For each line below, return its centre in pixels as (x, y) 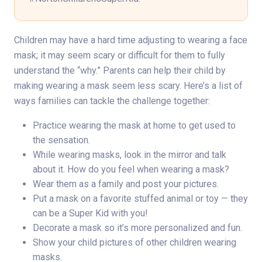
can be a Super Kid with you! (90, 213)
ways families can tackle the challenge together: (112, 101)
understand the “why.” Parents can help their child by (120, 71)
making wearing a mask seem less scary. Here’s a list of (128, 86)
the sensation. (61, 140)
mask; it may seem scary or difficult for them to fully (120, 56)
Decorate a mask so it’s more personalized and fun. (137, 228)
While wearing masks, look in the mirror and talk (130, 155)
